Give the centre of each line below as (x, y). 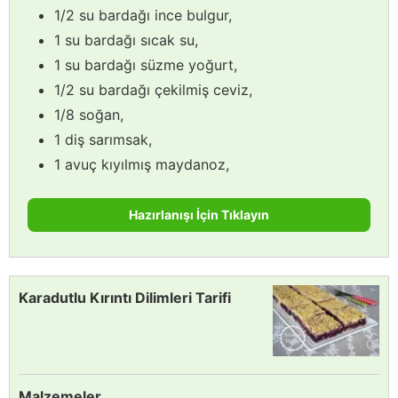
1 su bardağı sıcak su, (126, 40)
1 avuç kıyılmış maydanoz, (142, 164)
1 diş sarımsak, (103, 139)
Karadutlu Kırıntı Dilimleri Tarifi (125, 297)
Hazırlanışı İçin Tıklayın (199, 214)
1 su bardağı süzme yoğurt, (146, 64)
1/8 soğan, (89, 114)
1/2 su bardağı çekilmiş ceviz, (153, 89)
